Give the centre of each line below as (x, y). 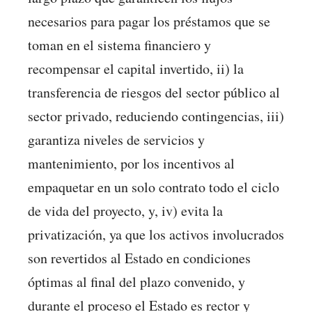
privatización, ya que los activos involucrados (156, 234)
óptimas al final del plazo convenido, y (136, 281)
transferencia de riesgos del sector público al (154, 92)
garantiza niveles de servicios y (116, 139)
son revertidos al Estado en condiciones (139, 258)
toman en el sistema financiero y (119, 45)
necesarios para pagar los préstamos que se (149, 21)
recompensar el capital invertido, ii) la (136, 68)
